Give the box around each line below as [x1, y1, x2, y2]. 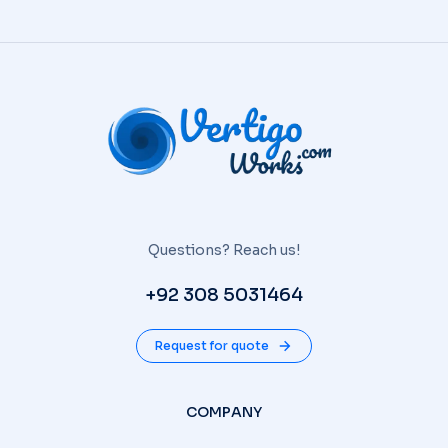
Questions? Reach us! [148, 240, 300, 259]
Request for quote [155, 337, 269, 353]
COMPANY [186, 402, 262, 421]
